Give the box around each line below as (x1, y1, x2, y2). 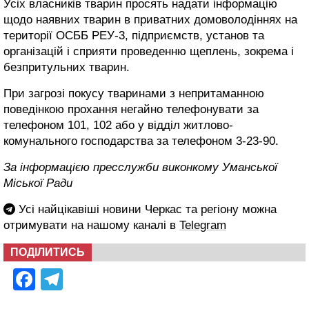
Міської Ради (3, 177, 72, 190)
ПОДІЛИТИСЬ (10, 246, 85, 258)
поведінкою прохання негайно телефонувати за (3, 103, 259, 116)
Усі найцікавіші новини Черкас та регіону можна (15, 203, 277, 216)
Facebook (35, 267, 133, 292)
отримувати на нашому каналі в (3, 219, 179, 232)
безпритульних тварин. (3, 61, 130, 74)
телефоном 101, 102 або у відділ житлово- (3, 119, 233, 132)
